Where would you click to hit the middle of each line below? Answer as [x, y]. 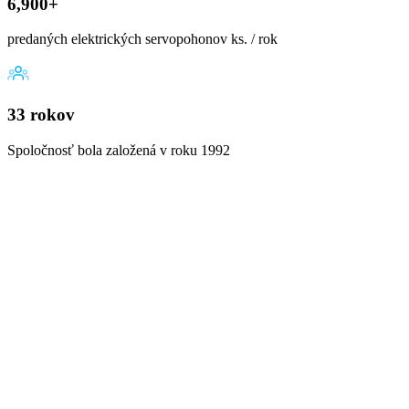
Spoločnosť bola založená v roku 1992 [119, 150]
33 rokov [41, 115]
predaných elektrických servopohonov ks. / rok [142, 39]
